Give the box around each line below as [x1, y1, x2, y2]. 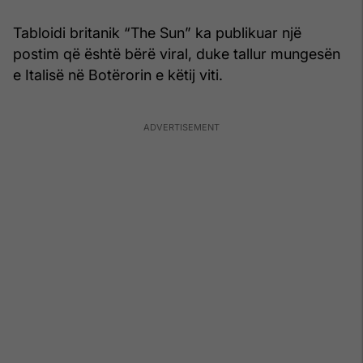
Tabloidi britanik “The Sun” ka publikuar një [13, 23, 301, 41]
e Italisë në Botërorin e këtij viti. [13, 66, 223, 83]
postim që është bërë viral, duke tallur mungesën [13, 45, 340, 62]
